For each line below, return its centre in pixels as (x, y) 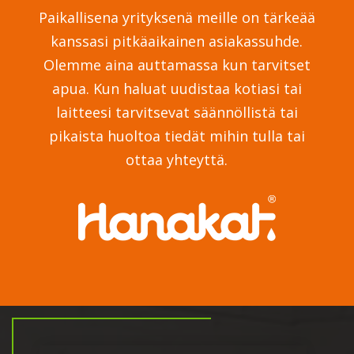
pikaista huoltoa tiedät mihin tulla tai (177, 136)
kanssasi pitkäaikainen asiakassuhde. (177, 41)
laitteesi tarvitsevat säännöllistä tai (177, 113)
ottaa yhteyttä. (177, 160)
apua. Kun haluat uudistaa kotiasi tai (177, 89)
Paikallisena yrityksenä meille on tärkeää (177, 18)
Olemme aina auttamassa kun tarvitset (177, 65)
